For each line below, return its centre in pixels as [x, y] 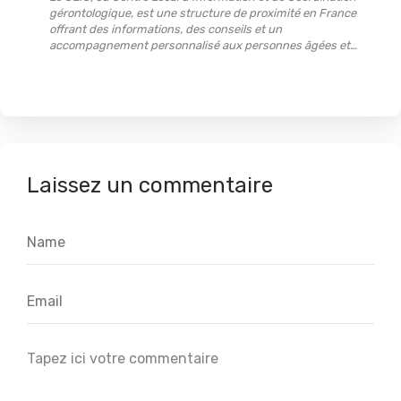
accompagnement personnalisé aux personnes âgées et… [203, 45]
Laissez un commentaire [150, 185]
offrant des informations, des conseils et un [166, 29]
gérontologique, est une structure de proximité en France [203, 13]
